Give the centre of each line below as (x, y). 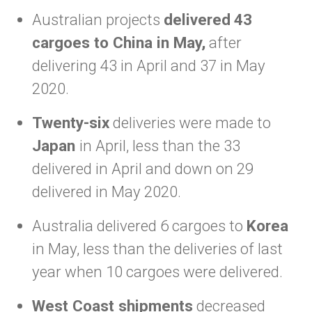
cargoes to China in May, (119, 42)
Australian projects (98, 19)
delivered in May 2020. (107, 192)
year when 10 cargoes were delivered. (157, 272)
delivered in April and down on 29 (143, 169)
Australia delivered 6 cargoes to (139, 226)
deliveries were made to (190, 123)
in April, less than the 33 (160, 146)
